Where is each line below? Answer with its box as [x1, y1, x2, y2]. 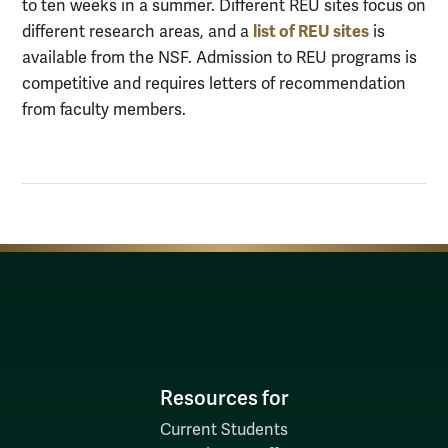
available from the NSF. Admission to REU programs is [22, 48, 417, 69]
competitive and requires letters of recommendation [22, 74, 406, 95]
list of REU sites [253, 21, 369, 43]
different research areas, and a [22, 22, 253, 43]
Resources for [159, 386, 289, 412]
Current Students [160, 420, 288, 441]
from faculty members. [22, 100, 186, 121]
